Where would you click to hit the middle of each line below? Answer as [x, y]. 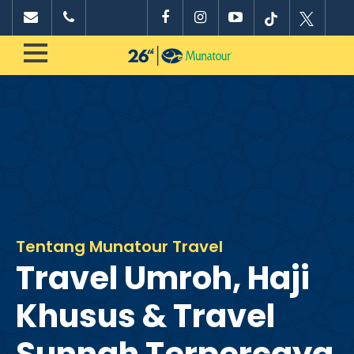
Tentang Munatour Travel [119, 247]
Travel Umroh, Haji [163, 278]
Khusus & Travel [145, 316]
